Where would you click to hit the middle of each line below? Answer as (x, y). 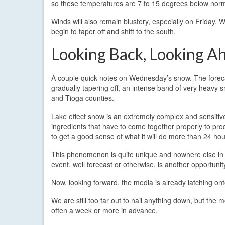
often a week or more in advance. (104, 210)
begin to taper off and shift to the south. (114, 31)
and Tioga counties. (83, 98)
